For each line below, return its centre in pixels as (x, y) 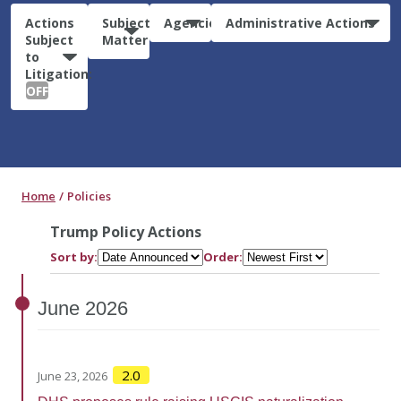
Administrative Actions (301, 22)
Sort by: (74, 256)
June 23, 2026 (73, 375)
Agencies (193, 22)
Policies (89, 196)
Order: (223, 256)
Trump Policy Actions (126, 231)
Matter (124, 39)
